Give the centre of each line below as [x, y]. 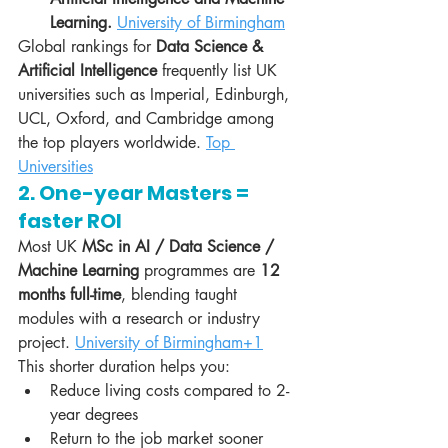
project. [46, 343]
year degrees [94, 415]
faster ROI [70, 221]
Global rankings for [87, 47]
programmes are [199, 271]
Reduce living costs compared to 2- [169, 391]
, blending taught [181, 295]
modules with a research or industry [141, 319]
